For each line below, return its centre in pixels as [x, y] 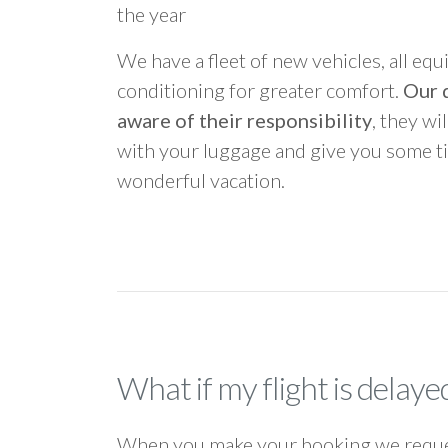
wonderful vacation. [201, 180]
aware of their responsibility [244, 120]
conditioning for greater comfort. [260, 90]
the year [151, 14]
